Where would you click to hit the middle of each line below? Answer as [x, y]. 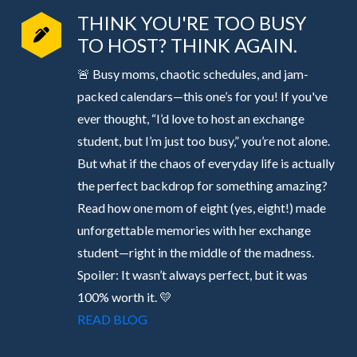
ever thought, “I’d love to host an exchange [190, 119]
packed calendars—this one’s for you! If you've [202, 96]
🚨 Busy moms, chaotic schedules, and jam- [192, 74]
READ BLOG [112, 320]
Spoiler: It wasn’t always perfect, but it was [192, 275]
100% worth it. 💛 [124, 297]
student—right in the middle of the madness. [195, 253]
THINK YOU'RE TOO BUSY [192, 23]
